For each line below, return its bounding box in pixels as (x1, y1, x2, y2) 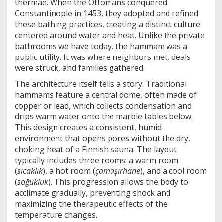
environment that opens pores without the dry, (15, 133, 190, 144)
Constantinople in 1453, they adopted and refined (15, 8, 198, 19)
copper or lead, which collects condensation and (15, 100, 192, 111)
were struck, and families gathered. (15, 62, 145, 74)
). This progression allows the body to (48, 176, 188, 188)
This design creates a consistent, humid (15, 122, 162, 133)
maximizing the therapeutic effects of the (15, 198, 167, 210)
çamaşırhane (95, 166, 140, 177)
